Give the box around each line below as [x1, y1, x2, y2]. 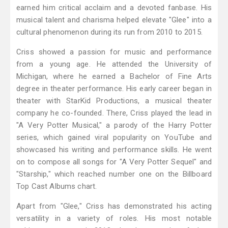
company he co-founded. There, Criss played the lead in [16, 108, 212, 118]
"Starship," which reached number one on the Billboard [16, 169, 212, 179]
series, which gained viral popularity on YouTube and [16, 133, 212, 142]
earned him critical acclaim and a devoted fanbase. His [16, 3, 212, 13]
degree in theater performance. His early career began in [16, 84, 212, 94]
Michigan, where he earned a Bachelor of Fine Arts [16, 72, 212, 81]
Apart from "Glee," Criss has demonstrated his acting [16, 202, 212, 211]
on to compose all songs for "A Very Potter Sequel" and [16, 157, 212, 167]
